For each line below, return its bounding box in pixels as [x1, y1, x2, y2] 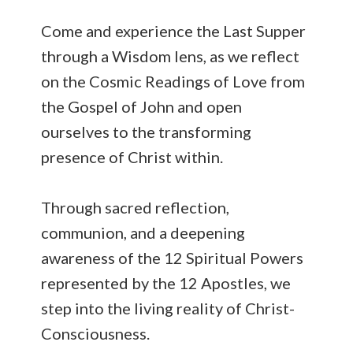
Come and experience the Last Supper [41, 21, 307, 40]
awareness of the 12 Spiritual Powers [41, 248, 304, 267]
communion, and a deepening [41, 223, 246, 242]
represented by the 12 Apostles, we [41, 273, 292, 292]
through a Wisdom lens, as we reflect [41, 46, 300, 65]
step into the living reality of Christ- [41, 299, 295, 318]
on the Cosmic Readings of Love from [41, 72, 306, 91]
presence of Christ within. [41, 147, 227, 166]
